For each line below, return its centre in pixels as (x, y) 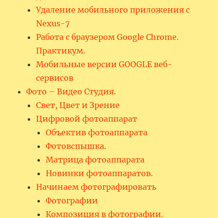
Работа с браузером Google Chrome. (108, 37)
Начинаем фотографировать (96, 187)
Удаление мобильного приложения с (113, 9)
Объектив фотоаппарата (97, 132)
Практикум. (61, 50)
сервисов (55, 78)
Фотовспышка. (76, 146)
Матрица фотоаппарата (95, 159)
